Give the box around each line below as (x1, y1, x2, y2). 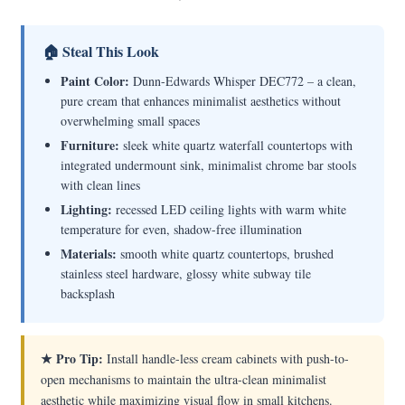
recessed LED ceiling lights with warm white (112, 201, 347, 218)
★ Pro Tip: (41, 349, 104, 368)
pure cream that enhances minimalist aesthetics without (61, 92, 342, 109)
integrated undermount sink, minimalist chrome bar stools (61, 156, 357, 174)
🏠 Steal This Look (42, 41, 160, 61)
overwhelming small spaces (61, 112, 201, 129)
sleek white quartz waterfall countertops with (119, 137, 353, 154)
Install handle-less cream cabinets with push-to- (103, 350, 350, 367)
